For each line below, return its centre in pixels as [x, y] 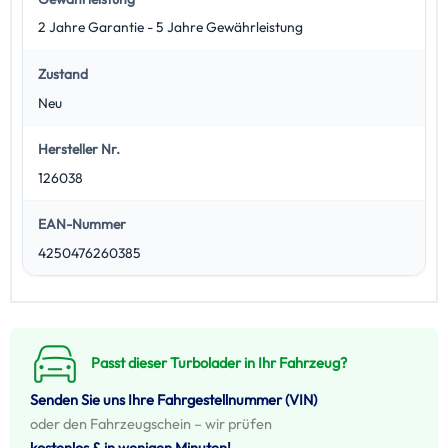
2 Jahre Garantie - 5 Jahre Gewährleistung [170, 27]
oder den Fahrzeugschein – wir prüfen [151, 424]
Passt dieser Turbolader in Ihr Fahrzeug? [218, 363]
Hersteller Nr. [78, 149]
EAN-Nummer [81, 224]
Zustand [62, 74]
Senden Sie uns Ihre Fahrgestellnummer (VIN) [173, 400]
